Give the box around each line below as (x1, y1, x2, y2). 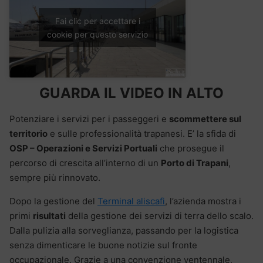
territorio (9, 127, 48, 139)
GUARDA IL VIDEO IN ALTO (39, 84, 224, 102)
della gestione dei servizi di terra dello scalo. (66, 210, 254, 221)
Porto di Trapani (161, 157, 228, 168)
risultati (33, 210, 66, 221)
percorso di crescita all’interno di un (9, 157, 161, 168)
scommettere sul (169, 113, 241, 124)
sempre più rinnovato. (9, 171, 100, 183)
